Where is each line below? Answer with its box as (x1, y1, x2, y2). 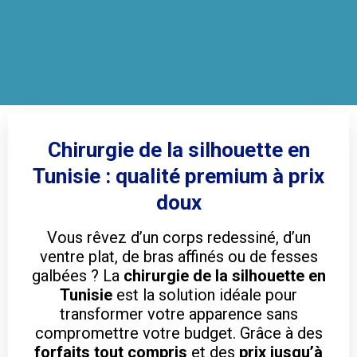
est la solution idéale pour (112, 284, 297, 304)
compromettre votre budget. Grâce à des (34, 323, 323, 343)
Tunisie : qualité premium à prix (33, 163, 324, 188)
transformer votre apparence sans (59, 304, 298, 324)
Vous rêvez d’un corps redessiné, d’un (46, 227, 311, 247)
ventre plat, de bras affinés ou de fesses (39, 246, 318, 266)
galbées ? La (31, 265, 124, 285)
